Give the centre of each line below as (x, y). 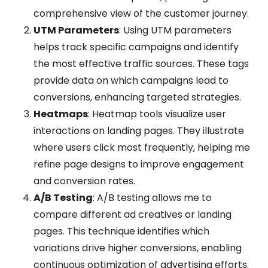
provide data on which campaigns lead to (131, 80)
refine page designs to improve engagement (139, 164)
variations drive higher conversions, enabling (138, 248)
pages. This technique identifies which (121, 231)
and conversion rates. (84, 181)
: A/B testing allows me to (152, 197)
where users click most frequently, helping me (142, 147)
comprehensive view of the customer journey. (141, 13)
